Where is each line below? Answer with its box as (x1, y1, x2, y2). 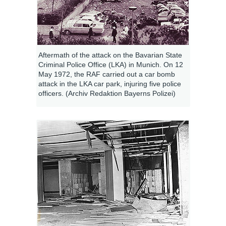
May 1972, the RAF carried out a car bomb (38, 70, 175, 78)
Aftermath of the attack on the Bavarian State (38, 50, 182, 59)
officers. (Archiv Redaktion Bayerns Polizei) (38, 89, 176, 97)
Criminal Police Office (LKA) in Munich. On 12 (38, 60, 183, 69)
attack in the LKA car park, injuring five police (38, 79, 181, 88)
